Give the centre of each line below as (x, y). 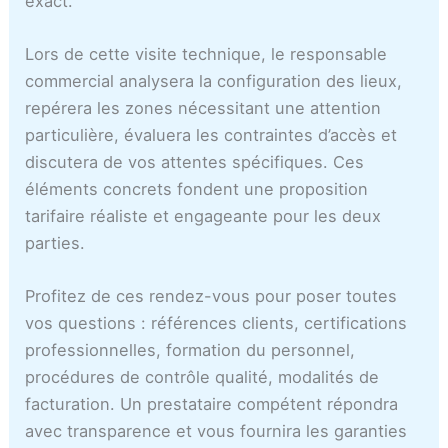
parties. (55, 242)
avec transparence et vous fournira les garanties (216, 431)
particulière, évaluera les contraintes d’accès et (211, 134)
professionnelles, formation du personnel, (190, 350)
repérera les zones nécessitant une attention (203, 107)
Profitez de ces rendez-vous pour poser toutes (211, 296)
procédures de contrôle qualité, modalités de (202, 377)
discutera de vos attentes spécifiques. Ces (195, 161)
